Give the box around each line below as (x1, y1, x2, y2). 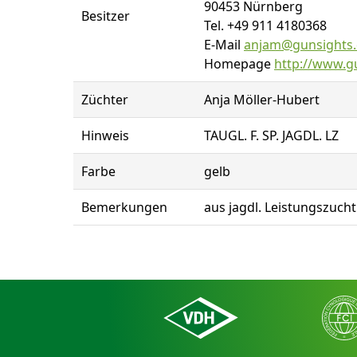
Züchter (81, 91, 128, 108)
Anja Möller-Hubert (204, 91, 320, 108)
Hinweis (81, 127, 129, 144)
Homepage (204, 55, 274, 73)
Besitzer (81, 7, 130, 25)
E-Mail (204, 36, 244, 53)
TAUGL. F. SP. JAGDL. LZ (204, 127, 339, 144)
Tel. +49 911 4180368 (204, 17, 327, 34)
